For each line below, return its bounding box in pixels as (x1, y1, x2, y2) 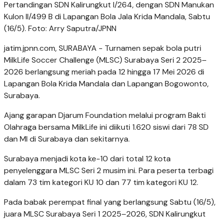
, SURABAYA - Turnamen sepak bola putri (55, 43, 201, 54)
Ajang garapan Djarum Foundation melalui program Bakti (4, 110, 206, 121)
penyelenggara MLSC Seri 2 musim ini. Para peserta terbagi (4, 165, 214, 176)
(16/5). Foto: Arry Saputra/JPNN (4, 23, 116, 34)
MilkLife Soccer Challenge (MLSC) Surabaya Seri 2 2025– (4, 55, 207, 66)
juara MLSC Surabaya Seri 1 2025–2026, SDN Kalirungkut (4, 209, 206, 220)
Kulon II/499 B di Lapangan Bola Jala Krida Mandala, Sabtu (4, 11, 210, 22)
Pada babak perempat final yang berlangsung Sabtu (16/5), (4, 197, 216, 208)
